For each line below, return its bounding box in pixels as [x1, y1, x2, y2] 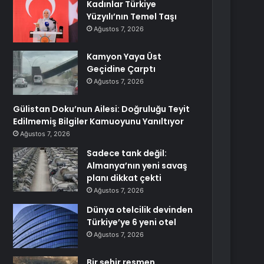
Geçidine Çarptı [87, 63, 156, 75]
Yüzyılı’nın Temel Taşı [87, 11, 177, 22]
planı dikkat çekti [87, 172, 162, 184]
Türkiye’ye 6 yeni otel [87, 216, 177, 228]
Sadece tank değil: [87, 147, 167, 159]
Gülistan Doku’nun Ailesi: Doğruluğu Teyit [13, 103, 190, 115]
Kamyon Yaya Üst [87, 51, 162, 62]
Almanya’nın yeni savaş [87, 160, 188, 171]
